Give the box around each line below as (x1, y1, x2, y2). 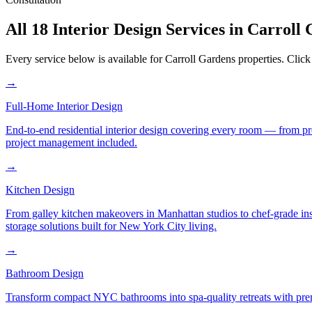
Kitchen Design (6, 184, 75, 196)
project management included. (6, 136, 137, 149)
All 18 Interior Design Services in (6, 20, 247, 39)
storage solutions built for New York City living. (6, 220, 217, 233)
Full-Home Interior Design (6, 100, 123, 113)
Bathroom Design (6, 267, 84, 280)
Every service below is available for (6, 53, 165, 65)
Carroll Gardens (165, 53, 235, 65)
